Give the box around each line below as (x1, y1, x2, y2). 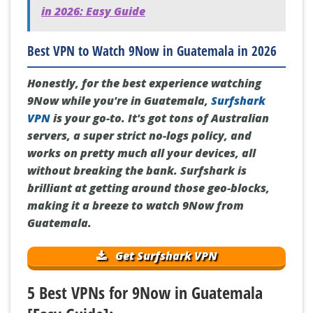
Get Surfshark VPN (112, 247, 217, 263)
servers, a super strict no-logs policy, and (27, 127, 252, 143)
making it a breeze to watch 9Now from (27, 197, 244, 213)
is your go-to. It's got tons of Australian (50, 110, 269, 126)
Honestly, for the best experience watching (27, 75, 261, 91)
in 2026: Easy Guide (41, 3, 145, 20)
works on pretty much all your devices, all (27, 145, 256, 161)
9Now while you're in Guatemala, (27, 92, 211, 108)
